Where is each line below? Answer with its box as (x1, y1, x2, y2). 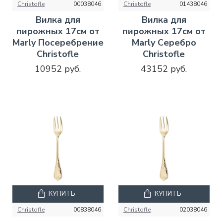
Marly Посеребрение (12, 36, 104, 49)
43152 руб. (141, 62, 187, 75)
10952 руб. (35, 62, 81, 75)
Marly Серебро (131, 36, 196, 49)
